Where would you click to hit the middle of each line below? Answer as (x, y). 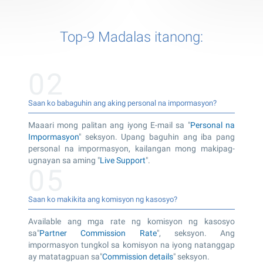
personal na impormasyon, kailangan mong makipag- (131, 148)
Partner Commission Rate (98, 233)
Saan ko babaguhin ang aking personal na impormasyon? (122, 103)
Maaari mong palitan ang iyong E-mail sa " (109, 125)
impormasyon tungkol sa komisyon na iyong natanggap (131, 245)
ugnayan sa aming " (64, 160)
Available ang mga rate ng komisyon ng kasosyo (131, 221)
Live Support (123, 160)
